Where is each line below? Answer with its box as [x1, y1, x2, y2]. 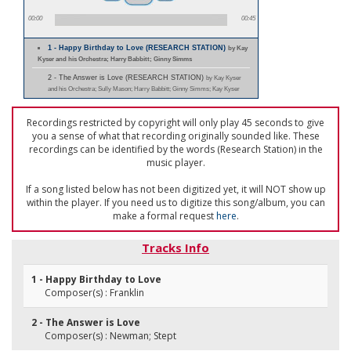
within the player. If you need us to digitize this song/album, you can [26, 196, 325, 209]
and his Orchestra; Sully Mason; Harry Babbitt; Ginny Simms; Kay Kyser [48, 85, 240, 92]
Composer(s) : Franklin [45, 286, 144, 299]
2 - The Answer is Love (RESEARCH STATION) [48, 74, 206, 81]
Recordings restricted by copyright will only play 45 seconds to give [27, 116, 324, 129]
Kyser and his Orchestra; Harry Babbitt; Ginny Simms [38, 55, 192, 63]
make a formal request [112, 209, 216, 223]
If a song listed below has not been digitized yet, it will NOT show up [25, 183, 326, 196]
